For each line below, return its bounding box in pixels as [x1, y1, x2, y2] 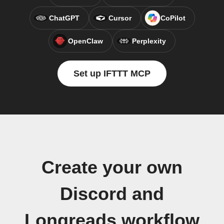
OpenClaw [68, 37, 103, 45]
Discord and [60, 184, 164, 204]
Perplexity [132, 37, 166, 45]
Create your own [41, 157, 182, 177]
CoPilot [160, 14, 185, 22]
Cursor [108, 14, 131, 22]
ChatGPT [48, 14, 79, 22]
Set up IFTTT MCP [73, 68, 150, 78]
